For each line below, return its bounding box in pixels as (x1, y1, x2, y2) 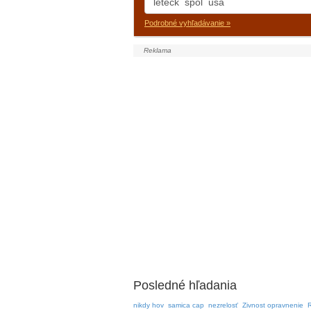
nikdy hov (133, 301, 164, 309)
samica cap (168, 301, 204, 309)
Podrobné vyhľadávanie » (144, 19, 230, 27)
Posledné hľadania (133, 278, 237, 292)
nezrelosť (208, 301, 238, 309)
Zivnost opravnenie (242, 301, 303, 309)
